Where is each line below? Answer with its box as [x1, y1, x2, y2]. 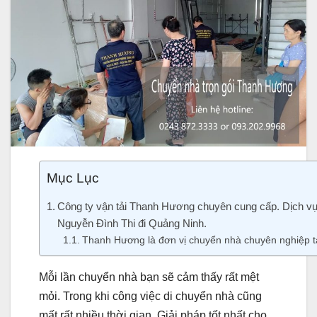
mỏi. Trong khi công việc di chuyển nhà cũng [39, 290, 262, 303]
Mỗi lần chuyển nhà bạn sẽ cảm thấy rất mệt [39, 271, 259, 284]
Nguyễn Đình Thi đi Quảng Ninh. [57, 217, 207, 230]
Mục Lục [47, 171, 99, 186]
